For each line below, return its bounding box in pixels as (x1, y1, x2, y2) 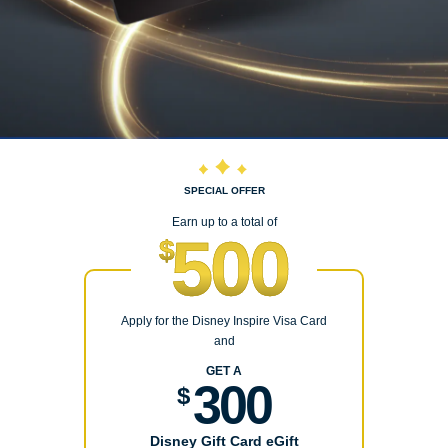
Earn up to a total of (171, 215, 277, 230)
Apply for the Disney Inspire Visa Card (121, 314, 327, 329)
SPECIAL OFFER (183, 185, 265, 197)
